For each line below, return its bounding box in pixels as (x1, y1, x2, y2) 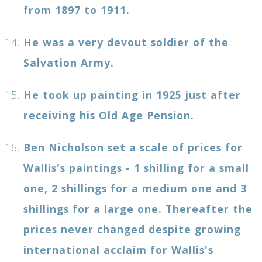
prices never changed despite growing (23, 222, 241, 236)
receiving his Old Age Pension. (23, 108, 194, 122)
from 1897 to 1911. (23, 2, 130, 17)
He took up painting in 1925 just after (23, 87, 241, 102)
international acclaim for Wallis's (23, 242, 213, 257)
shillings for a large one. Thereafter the (23, 201, 253, 216)
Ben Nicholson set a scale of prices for (23, 140, 243, 154)
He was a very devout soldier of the (23, 35, 229, 49)
